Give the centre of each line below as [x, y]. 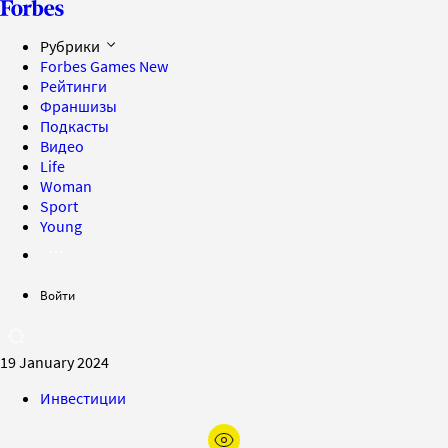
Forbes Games [89, 66]
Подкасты [74, 126]
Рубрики [71, 46]
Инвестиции [83, 398]
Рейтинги [73, 86]
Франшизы [78, 106]
